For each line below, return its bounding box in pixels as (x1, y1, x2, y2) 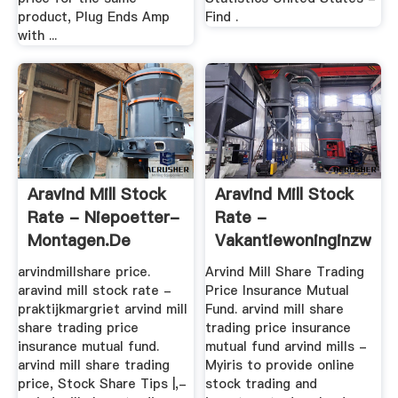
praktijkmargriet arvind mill (17, 300, 187, 319)
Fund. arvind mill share (205, 300, 345, 319)
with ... (17, 26, 57, 44)
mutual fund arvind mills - (205, 338, 368, 356)
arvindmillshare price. (17, 263, 150, 282)
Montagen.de (27, 229, 131, 252)
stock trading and (205, 375, 318, 394)
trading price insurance (205, 319, 352, 338)
